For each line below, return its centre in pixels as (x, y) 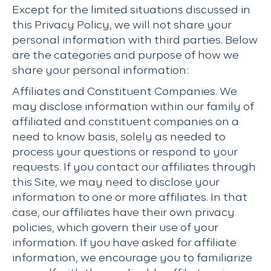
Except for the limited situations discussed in (131, 10)
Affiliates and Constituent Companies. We (125, 92)
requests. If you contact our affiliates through (134, 168)
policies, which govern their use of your (115, 228)
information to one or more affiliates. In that (130, 198)
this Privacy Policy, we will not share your (122, 25)
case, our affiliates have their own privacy (123, 213)
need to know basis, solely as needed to (119, 137)
